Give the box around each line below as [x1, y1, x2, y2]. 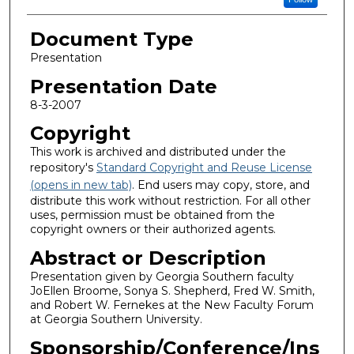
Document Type [29, 28, 194, 51]
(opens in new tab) [29, 178, 132, 193]
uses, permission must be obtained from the [29, 208, 275, 223]
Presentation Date [29, 74, 217, 98]
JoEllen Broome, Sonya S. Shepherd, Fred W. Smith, [29, 283, 314, 298]
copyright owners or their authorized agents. [29, 222, 276, 237]
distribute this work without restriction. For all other [29, 194, 311, 209]
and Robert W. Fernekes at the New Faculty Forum [29, 297, 314, 312]
